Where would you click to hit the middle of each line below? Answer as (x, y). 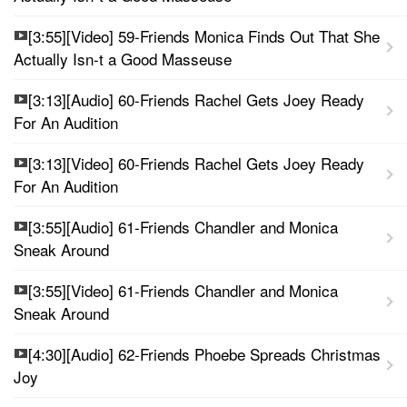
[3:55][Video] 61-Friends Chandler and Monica (183, 290)
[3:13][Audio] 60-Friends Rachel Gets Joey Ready (196, 99)
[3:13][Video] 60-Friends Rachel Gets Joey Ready (196, 163)
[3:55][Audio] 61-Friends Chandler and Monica (183, 226)
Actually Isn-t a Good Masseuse (123, 58)
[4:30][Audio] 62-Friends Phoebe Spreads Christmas (204, 353)
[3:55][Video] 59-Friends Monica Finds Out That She (204, 35)
